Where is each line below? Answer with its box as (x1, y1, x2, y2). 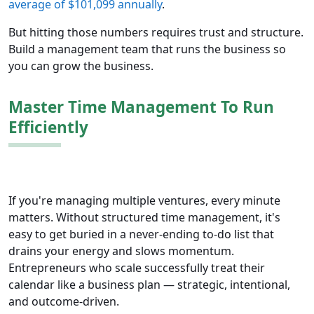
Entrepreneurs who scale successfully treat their (8, 260, 265, 276)
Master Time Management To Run (8, 96, 274, 118)
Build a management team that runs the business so (8, 41, 286, 57)
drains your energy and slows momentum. (8, 243, 234, 259)
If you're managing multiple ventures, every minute (8, 193, 280, 209)
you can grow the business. (8, 58, 153, 74)
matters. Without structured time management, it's (8, 210, 280, 226)
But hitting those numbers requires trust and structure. (8, 25, 303, 41)
